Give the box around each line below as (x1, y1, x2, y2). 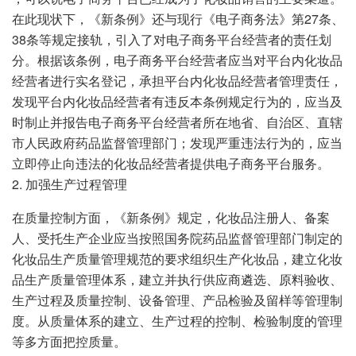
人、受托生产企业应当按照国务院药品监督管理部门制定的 (12, 228, 342, 247)
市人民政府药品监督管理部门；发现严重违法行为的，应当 (12, 133, 342, 152)
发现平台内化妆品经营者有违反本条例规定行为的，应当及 (12, 91, 342, 110)
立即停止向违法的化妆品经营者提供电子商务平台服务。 (12, 153, 330, 172)
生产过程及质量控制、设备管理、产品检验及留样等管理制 (12, 290, 342, 309)
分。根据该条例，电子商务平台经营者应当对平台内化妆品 (12, 50, 342, 69)
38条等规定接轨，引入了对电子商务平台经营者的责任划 (12, 29, 331, 48)
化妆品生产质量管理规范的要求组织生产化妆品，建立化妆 (12, 249, 342, 268)
